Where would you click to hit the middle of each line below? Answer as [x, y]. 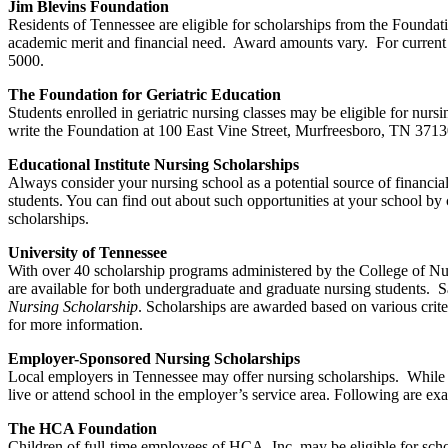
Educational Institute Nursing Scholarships [153, 164]
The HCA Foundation [82, 428]
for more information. [75, 324]
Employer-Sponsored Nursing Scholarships [154, 358]
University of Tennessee [87, 252]
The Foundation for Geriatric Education [144, 94]
